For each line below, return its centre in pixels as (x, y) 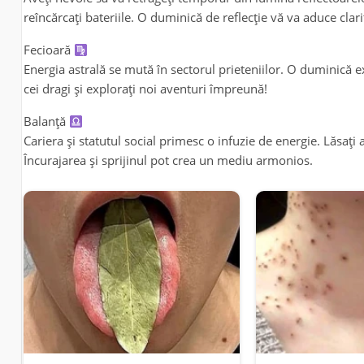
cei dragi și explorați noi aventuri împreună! (145, 89)
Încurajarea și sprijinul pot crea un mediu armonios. (168, 160)
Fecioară (48, 50)
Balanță (46, 121)
